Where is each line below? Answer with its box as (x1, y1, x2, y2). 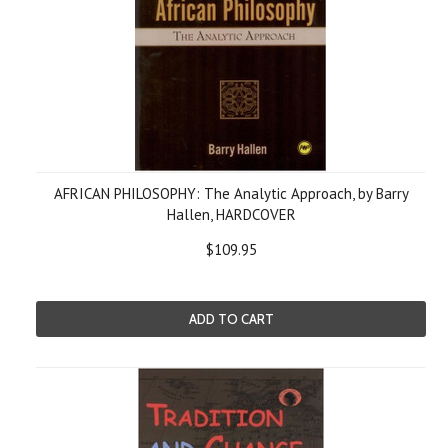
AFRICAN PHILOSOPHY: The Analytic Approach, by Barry (53, 184, 409, 203)
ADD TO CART (188, 311, 274, 327)
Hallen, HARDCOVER (166, 205, 296, 224)
